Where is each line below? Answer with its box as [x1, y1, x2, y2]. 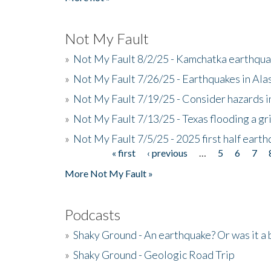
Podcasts [65, 205, 120, 223]
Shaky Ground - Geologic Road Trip [73, 247, 235, 261]
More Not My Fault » [65, 167, 153, 179]
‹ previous [146, 146, 188, 158]
